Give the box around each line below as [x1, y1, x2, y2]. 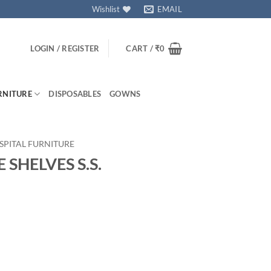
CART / [126, 44, 155, 53]
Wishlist [92, 4, 120, 14]
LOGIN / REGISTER [30, 44, 100, 53]
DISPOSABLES [48, 89, 102, 99]
